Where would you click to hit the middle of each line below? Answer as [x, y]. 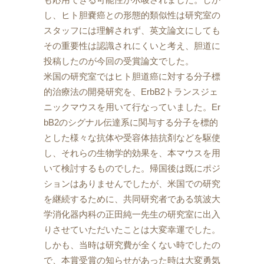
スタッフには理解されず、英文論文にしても [132, 30]
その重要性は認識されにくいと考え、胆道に [132, 45]
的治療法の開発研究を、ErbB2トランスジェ [131, 91]
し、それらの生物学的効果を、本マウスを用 [132, 153]
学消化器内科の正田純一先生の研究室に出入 [132, 214]
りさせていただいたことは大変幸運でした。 [132, 229]
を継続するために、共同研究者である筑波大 [132, 199]
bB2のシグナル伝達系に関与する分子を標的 [131, 122]
